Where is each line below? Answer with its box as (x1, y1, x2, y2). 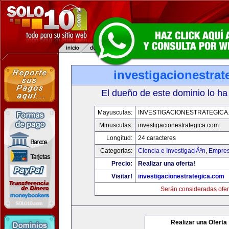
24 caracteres (138, 134, 176, 142)
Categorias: (100, 147, 132, 154)
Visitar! (111, 173, 132, 180)
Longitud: (106, 134, 132, 142)
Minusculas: (99, 122, 132, 129)
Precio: (111, 160, 132, 167)
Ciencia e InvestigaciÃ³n (138, 147, 205, 154)
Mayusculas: (98, 109, 132, 116)
